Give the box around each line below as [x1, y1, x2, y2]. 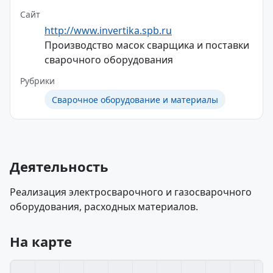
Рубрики [20, 75, 55, 87]
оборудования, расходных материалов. [10, 200, 198, 213]
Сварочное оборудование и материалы [52, 93, 218, 105]
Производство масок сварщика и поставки [44, 38, 249, 52]
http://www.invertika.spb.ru [44, 24, 172, 37]
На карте [10, 232, 72, 250]
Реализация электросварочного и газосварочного [10, 185, 252, 199]
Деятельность [10, 157, 108, 175]
